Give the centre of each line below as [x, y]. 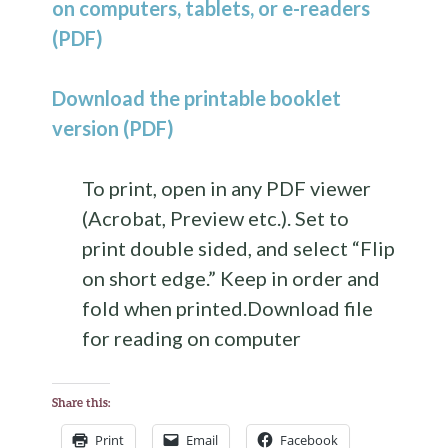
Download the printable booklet [197, 98]
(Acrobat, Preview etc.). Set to [216, 218]
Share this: [81, 402]
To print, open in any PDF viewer [227, 188]
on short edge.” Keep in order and [231, 278]
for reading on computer [192, 338]
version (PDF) [113, 128]
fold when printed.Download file [228, 308]
